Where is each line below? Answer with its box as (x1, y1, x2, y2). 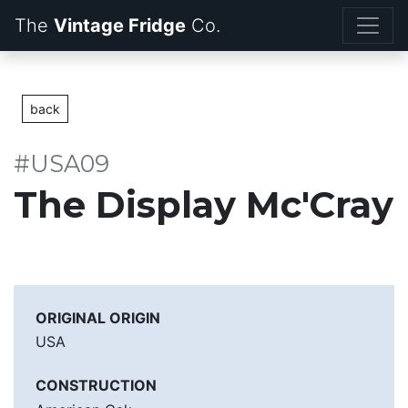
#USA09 (14, 149, 109, 178)
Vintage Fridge (54, 15, 186, 36)
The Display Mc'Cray (14, 182, 393, 227)
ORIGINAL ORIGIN (36, 309, 160, 327)
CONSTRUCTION (36, 376, 157, 395)
